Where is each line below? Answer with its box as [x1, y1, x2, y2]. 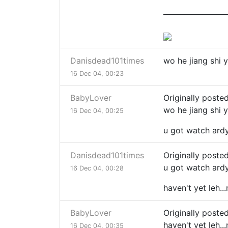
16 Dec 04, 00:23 [70, 70, 124, 78]
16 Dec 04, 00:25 [70, 107, 124, 115]
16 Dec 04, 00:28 [70, 164, 124, 173]
